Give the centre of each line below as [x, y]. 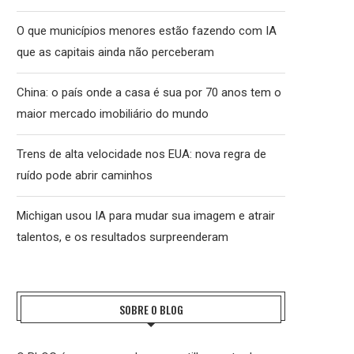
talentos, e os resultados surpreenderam [122, 237]
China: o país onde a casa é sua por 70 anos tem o [149, 93]
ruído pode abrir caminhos [85, 176]
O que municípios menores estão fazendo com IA [147, 31]
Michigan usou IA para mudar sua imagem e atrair [146, 216]
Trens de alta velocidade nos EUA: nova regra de [141, 154]
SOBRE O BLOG [151, 310]
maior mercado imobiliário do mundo [113, 114]
